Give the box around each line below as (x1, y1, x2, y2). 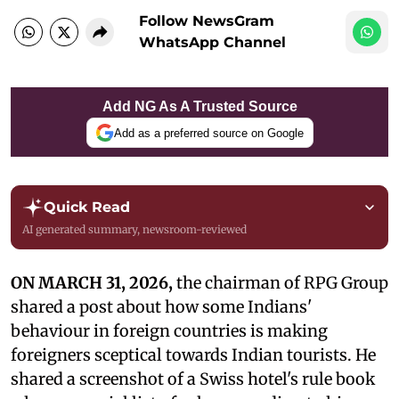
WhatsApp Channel (139, 34, 286, 52)
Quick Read (44, 199, 130, 216)
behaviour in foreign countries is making (11, 321, 328, 342)
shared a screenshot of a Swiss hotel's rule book (11, 369, 375, 390)
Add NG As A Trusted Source (102, 99, 297, 115)
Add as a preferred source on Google (113, 126, 304, 140)
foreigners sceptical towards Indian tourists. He (11, 345, 376, 366)
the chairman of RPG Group (173, 273, 388, 294)
